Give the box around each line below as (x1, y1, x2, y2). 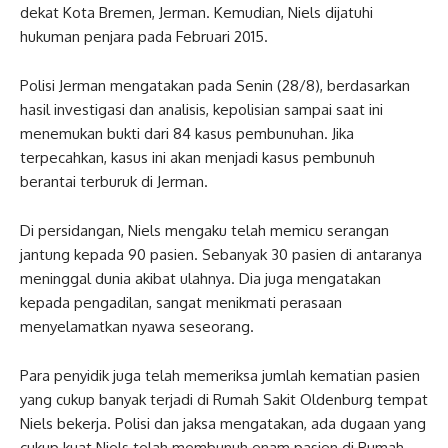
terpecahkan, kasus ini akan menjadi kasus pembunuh (20, 148, 375, 167)
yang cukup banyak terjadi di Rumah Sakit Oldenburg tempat (20, 390, 428, 409)
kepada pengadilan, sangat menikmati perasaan (20, 293, 342, 312)
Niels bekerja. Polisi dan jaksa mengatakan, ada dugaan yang (20, 414, 426, 433)
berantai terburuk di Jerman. (20, 172, 208, 191)
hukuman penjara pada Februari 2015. (20, 27, 268, 46)
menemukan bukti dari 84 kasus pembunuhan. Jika (20, 124, 354, 143)
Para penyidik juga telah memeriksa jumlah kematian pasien (20, 366, 420, 385)
